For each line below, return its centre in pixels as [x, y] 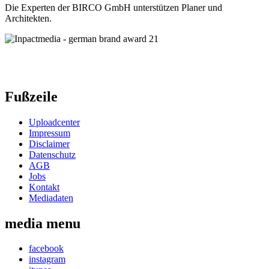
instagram [47, 259]
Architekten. [28, 18]
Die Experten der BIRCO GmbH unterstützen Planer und [113, 7]
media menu [43, 223]
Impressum [50, 133]
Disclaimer [49, 144]
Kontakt [44, 187]
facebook [46, 249]
